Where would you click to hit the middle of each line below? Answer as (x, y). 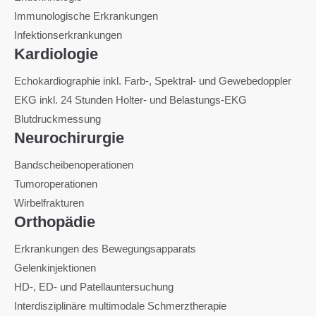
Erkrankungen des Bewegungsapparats (105, 249)
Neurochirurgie (69, 138)
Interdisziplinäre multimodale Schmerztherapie (120, 306)
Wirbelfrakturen (49, 203)
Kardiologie (56, 54)
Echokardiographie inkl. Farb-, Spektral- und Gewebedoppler (153, 81)
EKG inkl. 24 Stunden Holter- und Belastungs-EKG (130, 100)
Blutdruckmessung (57, 119)
